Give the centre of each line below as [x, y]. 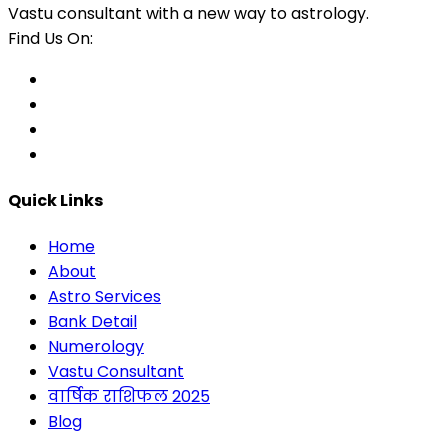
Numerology [96, 347]
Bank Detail [92, 322]
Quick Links [55, 201]
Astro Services [104, 297]
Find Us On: [50, 38]
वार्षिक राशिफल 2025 [129, 397]
